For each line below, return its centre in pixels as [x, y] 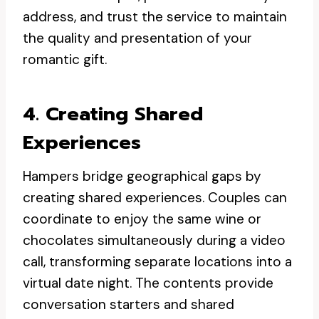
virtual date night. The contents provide [148, 283]
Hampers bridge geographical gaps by [142, 176]
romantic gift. [65, 59]
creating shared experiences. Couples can [155, 198]
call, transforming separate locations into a [157, 262]
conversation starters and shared [129, 304]
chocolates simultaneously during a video [154, 240]
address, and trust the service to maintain [155, 17]
